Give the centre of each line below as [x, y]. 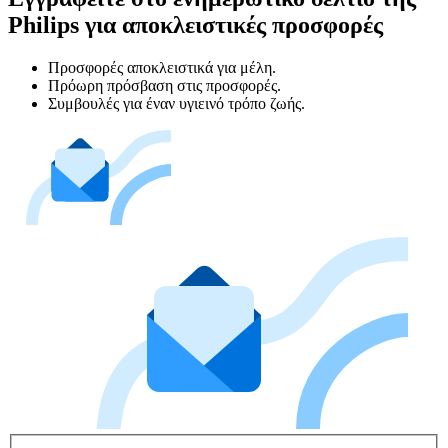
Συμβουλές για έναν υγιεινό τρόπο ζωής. [176, 103]
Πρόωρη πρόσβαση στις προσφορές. [164, 85]
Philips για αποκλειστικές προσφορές [195, 24]
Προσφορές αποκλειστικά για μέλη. [162, 67]
